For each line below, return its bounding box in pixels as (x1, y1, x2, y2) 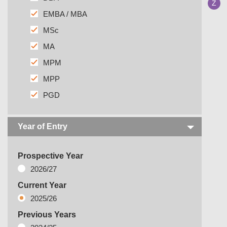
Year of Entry (18, 122, 67, 131)
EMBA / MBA (43, 10, 87, 19)
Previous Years (18, 210, 76, 219)
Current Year (18, 181, 66, 190)
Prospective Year (18, 152, 83, 161)
